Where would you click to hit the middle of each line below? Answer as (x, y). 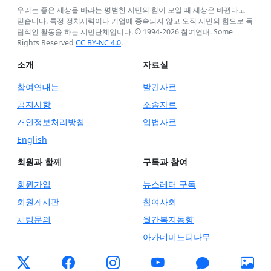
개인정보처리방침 (51, 122)
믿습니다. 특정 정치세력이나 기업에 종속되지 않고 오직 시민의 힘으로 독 (135, 21)
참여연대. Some (206, 32)
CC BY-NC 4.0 (98, 43)
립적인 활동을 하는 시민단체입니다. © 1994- (90, 32)
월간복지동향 (168, 220)
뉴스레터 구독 (169, 184)
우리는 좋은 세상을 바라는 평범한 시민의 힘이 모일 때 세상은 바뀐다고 (131, 10)
